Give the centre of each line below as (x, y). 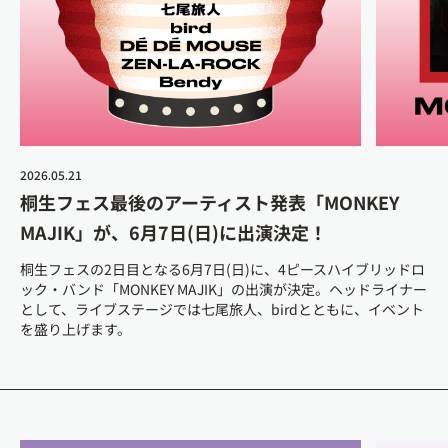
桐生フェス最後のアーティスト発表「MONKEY (209, 202)
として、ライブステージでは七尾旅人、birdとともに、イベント (222, 309)
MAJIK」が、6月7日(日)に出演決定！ (173, 232)
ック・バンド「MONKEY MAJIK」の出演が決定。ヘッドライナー (223, 289)
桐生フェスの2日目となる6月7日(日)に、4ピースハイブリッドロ (222, 269)
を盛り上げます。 (75, 329)
